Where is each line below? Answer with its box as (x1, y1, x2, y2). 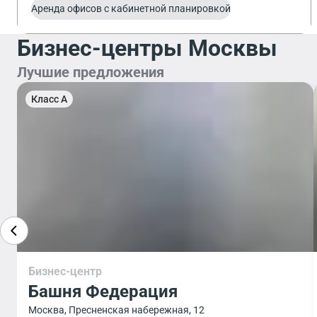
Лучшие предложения (17, 64, 164, 81)
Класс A (31, 93, 67, 105)
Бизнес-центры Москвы (17, 35, 277, 62)
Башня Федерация (28, 282, 178, 301)
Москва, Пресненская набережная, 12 (28, 304, 204, 316)
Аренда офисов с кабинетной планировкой (31, 3, 231, 14)
